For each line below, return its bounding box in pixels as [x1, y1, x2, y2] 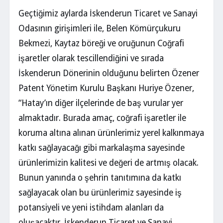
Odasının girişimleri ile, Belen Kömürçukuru [18, 23, 181, 33]
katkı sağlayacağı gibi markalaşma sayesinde [18, 142, 185, 153]
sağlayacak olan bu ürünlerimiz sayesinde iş [18, 187, 182, 198]
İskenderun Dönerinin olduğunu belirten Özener [18, 68, 199, 78]
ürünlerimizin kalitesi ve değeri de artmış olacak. [18, 157, 199, 168]
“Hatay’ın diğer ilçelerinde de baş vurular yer [18, 98, 183, 108]
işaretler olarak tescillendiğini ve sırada [18, 53, 164, 63]
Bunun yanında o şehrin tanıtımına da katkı [18, 172, 181, 183]
